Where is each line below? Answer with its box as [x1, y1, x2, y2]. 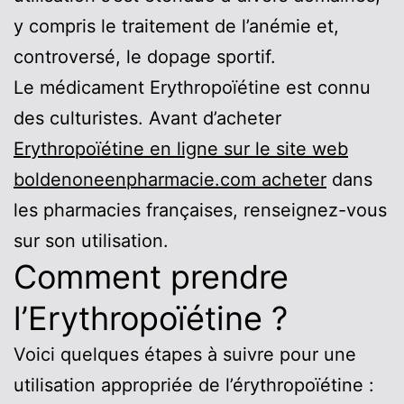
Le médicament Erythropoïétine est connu [14, 76, 371, 98]
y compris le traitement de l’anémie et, [14, 14, 339, 37]
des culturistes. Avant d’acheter [14, 106, 281, 129]
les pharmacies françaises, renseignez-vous [14, 198, 387, 221]
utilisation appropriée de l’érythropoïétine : [14, 373, 374, 396]
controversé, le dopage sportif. [14, 45, 276, 68]
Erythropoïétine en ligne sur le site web [14, 137, 348, 160]
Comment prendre [14, 256, 289, 297]
